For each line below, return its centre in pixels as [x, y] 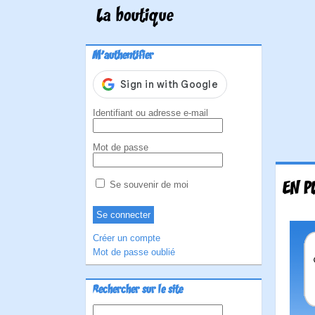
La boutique [135, 17]
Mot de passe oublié [134, 252]
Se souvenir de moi [148, 185]
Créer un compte [127, 238]
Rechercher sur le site [138, 290]
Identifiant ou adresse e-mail [150, 113]
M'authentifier [123, 56]
